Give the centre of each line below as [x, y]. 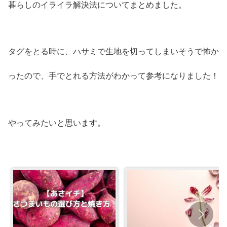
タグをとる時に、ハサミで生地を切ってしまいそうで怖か [113, 52]
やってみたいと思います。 [57, 123]
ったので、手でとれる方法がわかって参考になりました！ [113, 76]
